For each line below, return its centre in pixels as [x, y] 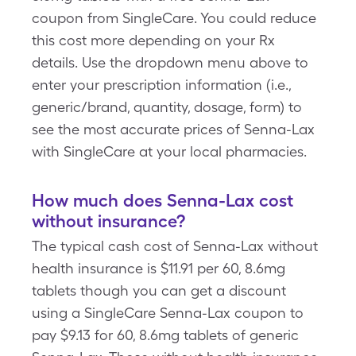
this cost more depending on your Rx [153, 40]
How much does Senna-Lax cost [163, 200]
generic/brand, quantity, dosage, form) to [167, 107]
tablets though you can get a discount [159, 290]
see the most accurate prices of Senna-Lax [173, 129]
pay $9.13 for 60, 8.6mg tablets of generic [165, 335]
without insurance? [108, 221]
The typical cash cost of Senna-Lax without [175, 246]
